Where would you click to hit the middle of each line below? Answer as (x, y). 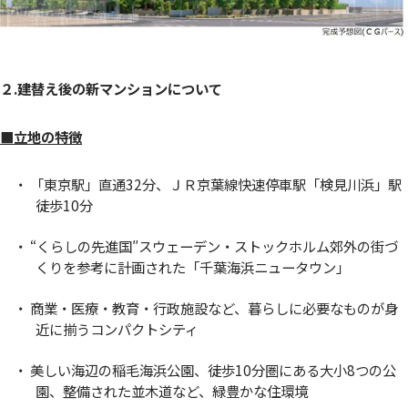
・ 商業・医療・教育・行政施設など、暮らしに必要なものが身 (206, 307)
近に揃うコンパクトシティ (117, 328)
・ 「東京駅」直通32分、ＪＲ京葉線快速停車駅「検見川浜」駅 (208, 184)
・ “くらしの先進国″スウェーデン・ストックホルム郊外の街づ (206, 245)
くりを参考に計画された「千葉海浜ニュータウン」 (192, 266)
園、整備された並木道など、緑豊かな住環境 (171, 390)
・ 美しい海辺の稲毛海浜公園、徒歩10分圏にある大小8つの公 (205, 369)
